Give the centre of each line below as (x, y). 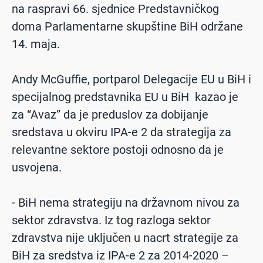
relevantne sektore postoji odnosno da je (118, 149)
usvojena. (37, 167)
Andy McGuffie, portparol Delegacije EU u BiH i (131, 79)
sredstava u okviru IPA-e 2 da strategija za (122, 132)
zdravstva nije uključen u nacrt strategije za (125, 237)
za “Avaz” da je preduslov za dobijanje (110, 114)
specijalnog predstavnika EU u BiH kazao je (125, 97)
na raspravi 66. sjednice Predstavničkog (115, 9)
